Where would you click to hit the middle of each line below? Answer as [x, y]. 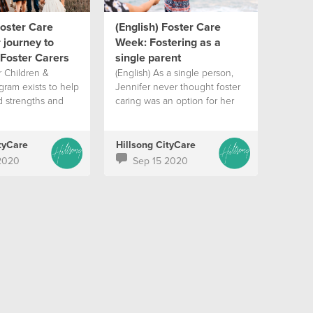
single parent [148, 58]
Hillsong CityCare [155, 145]
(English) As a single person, [174, 72]
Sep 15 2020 [160, 161]
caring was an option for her [174, 100]
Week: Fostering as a [168, 42]
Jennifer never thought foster [177, 86]
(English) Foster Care [168, 27]
